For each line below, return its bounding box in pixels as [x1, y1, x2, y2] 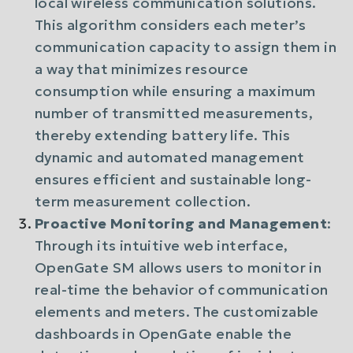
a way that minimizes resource [35, 60, 249, 78]
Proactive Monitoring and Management [35, 214, 327, 232]
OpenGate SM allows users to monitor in [35, 258, 322, 277]
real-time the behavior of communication [35, 281, 329, 299]
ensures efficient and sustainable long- [35, 170, 312, 188]
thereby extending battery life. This [35, 126, 291, 144]
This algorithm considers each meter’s [35, 16, 307, 34]
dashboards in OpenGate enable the [35, 325, 292, 343]
